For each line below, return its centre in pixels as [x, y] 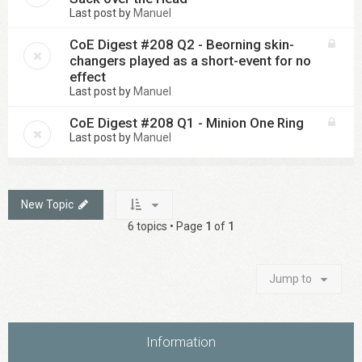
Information [181, 342]
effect [88, 77]
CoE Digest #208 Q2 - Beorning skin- [182, 44]
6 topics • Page [166, 226]
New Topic [47, 204]
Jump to [290, 279]
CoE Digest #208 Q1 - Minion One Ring [187, 123]
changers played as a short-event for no [190, 61]
